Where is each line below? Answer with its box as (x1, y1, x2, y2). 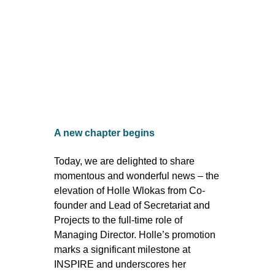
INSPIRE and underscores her (54, 258, 186, 269)
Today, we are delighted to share (54, 155, 195, 166)
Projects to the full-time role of (54, 214, 182, 225)
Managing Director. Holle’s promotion (54, 229, 215, 240)
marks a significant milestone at (54, 244, 190, 255)
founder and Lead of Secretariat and (54, 199, 210, 211)
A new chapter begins (54, 128, 155, 139)
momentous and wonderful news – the (54, 170, 219, 181)
